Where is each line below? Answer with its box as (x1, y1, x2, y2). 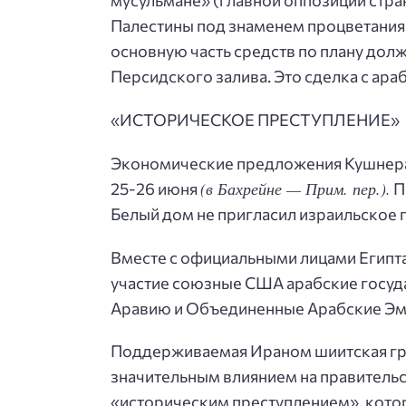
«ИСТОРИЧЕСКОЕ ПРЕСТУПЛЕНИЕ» (111, 110, 400, 130)
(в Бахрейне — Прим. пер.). (200, 177, 391, 199)
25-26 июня (111, 178, 200, 198)
